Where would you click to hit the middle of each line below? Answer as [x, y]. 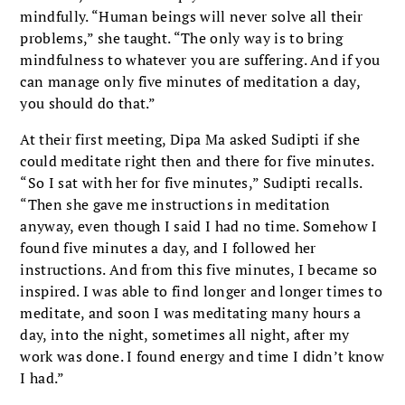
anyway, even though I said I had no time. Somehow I [199, 226]
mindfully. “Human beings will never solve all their [192, 16]
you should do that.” [88, 103]
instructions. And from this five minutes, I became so [199, 269]
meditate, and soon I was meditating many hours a [191, 312]
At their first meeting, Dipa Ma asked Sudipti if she [190, 139]
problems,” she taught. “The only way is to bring [182, 38]
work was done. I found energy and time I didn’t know [202, 356]
